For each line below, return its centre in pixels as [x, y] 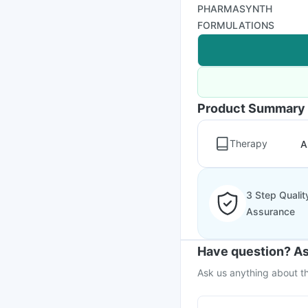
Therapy [249, 143]
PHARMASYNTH [235, 9]
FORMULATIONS [236, 25]
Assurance [271, 211]
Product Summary [251, 108]
